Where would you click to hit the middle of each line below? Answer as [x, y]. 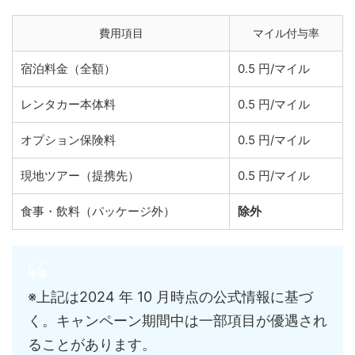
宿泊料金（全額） [68, 69]
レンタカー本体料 [68, 105]
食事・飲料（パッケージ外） [98, 212]
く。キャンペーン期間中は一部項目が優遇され [177, 321]
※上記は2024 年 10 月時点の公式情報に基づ [170, 297]
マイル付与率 [286, 33]
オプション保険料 [68, 140]
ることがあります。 [92, 345]
